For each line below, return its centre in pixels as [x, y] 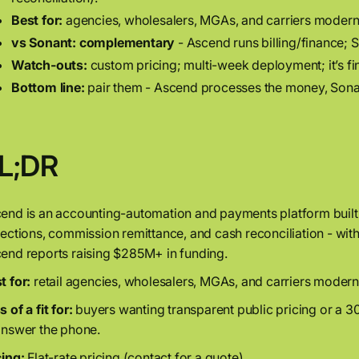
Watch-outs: [49, 65]
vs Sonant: [44, 42]
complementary [127, 42]
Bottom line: [48, 87]
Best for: [37, 20]
